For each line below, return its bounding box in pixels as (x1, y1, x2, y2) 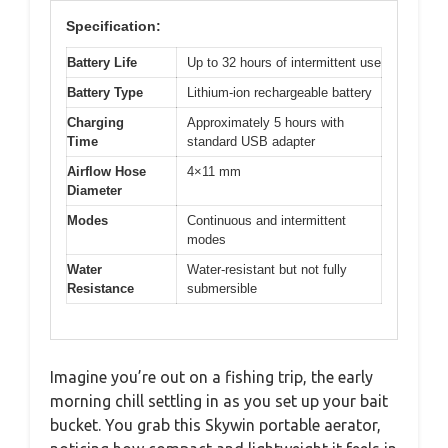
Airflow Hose (67, 164, 146, 179)
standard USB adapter (187, 134, 315, 149)
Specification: (66, 18, 161, 34)
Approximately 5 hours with (187, 115, 344, 130)
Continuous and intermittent (187, 213, 346, 228)
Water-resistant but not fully (187, 262, 347, 277)
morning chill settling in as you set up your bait (50, 391, 388, 410)
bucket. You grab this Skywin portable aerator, (50, 415, 381, 434)
